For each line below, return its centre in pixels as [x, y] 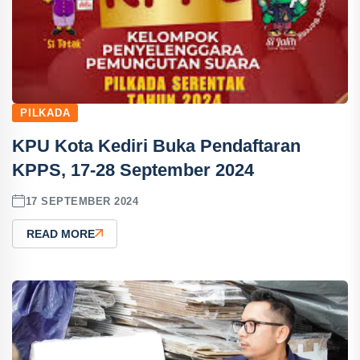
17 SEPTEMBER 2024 [82, 201]
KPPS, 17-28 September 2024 [133, 170]
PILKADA [45, 113]
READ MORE [61, 234]
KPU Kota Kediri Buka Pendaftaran [156, 146]
